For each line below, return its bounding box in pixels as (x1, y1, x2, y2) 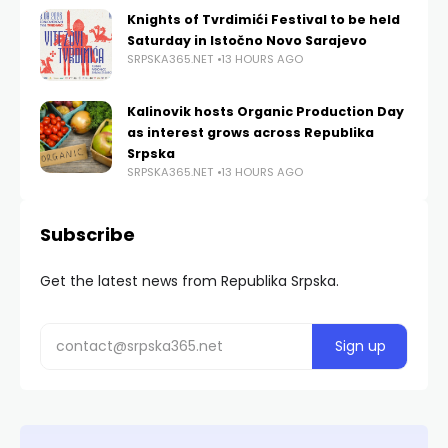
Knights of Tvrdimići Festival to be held (127, 11, 400, 29)
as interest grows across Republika (127, 124, 374, 142)
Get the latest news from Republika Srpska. (40, 271, 339, 292)
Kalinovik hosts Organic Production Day (127, 103, 404, 121)
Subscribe (40, 222, 135, 248)
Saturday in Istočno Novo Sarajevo (127, 32, 367, 50)
